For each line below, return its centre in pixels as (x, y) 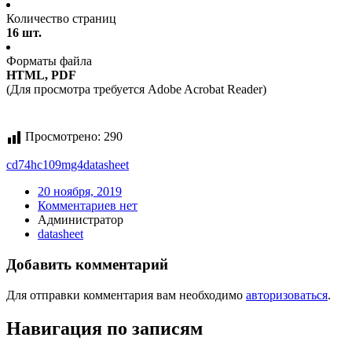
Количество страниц (61, 19)
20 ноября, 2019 (80, 192)
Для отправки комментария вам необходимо (126, 295)
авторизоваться (287, 295)
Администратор (81, 220)
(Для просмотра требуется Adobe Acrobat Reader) (136, 90)
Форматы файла (49, 61)
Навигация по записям (104, 328)
